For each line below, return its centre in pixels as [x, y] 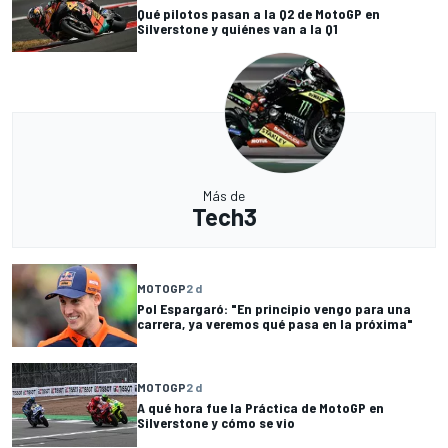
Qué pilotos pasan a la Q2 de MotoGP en [258, 13]
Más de [224, 196]
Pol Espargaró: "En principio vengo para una [274, 308]
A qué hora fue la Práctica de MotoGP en [260, 407]
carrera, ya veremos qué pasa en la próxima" [275, 323]
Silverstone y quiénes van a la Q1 [237, 28]
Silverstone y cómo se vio [216, 422]
